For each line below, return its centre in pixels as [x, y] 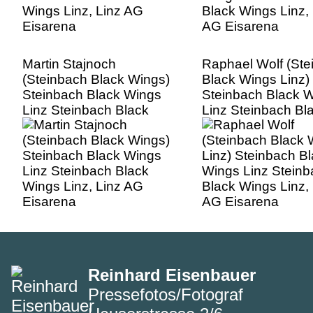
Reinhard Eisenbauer [172, 275]
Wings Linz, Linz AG [83, 126]
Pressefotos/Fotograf [166, 294]
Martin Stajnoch [69, 64]
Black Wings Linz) [256, 80]
